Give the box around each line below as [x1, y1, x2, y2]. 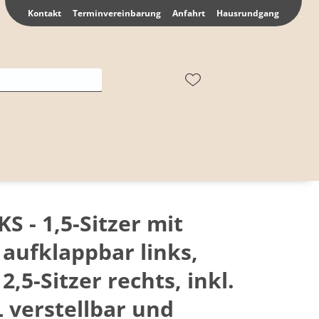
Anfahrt [172, 7, 205, 19]
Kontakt [28, 7, 61, 19]
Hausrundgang [216, 7, 279, 19]
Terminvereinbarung [73, 7, 161, 19]
